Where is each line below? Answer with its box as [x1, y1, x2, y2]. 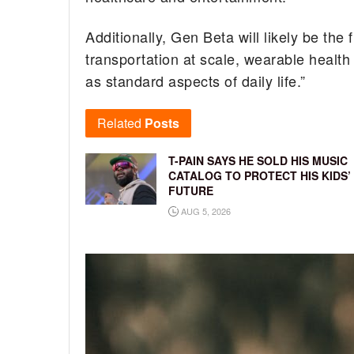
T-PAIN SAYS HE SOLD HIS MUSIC [168, 153, 348, 169]
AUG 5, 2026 [179, 205, 231, 218]
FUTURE [168, 183, 213, 199]
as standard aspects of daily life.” [85, 70, 306, 91]
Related [97, 114, 141, 133]
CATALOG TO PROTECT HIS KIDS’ [168, 168, 351, 184]
